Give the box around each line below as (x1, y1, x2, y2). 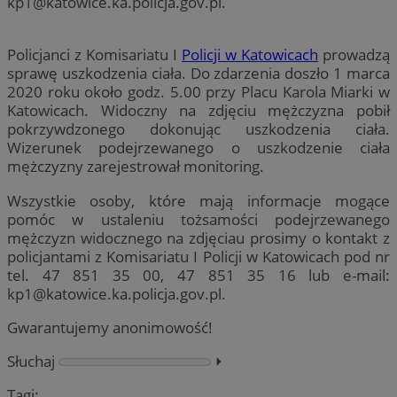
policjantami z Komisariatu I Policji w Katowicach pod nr (7, 245, 390, 267)
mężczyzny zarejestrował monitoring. (7, 156, 264, 177)
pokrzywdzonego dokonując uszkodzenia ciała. (7, 119, 390, 140)
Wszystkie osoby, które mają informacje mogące (7, 190, 390, 211)
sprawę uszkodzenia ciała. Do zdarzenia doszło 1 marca (7, 63, 390, 84)
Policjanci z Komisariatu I (7, 44, 182, 66)
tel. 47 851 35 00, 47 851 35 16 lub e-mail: (7, 264, 390, 285)
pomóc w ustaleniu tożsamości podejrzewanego (7, 208, 390, 230)
